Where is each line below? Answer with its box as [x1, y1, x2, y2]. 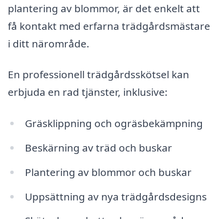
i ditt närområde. [8, 36, 89, 50]
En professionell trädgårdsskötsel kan [8, 67, 189, 82]
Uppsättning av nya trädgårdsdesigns [24, 189, 207, 203]
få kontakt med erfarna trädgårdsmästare [8, 19, 210, 33]
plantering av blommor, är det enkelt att [8, 1, 200, 15]
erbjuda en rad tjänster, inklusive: [8, 85, 168, 99]
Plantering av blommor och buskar [24, 165, 192, 179]
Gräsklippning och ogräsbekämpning [24, 116, 203, 131]
